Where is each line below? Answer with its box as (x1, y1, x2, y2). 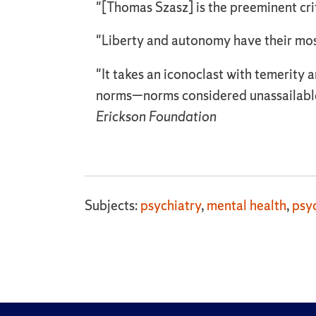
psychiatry (140, 196, 201, 215)
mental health (207, 196, 286, 215)
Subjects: (85, 196, 140, 215)
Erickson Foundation (96, 107, 217, 126)
